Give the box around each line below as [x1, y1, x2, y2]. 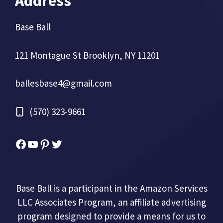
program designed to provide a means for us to [17, 210, 206, 222]
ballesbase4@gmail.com [15, 77, 112, 90]
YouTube [26, 135, 70, 151]
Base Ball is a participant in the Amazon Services [15, 182, 208, 194]
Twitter [50, 135, 87, 151]
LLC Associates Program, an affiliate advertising [17, 196, 206, 208]
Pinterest [38, 135, 84, 151]
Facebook [14, 135, 62, 151]
